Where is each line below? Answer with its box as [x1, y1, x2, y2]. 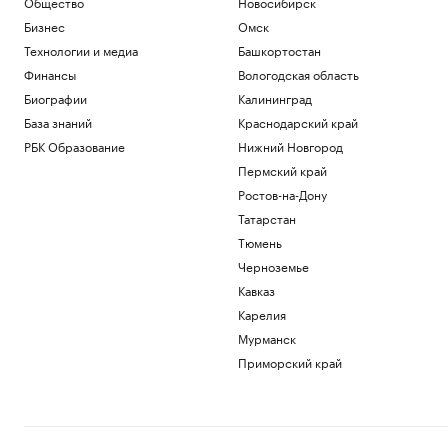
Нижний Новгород [237, 136, 343, 155]
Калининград [237, 88, 312, 107]
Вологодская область [237, 64, 359, 83]
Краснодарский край [237, 112, 358, 131]
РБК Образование [24, 136, 125, 155]
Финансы [24, 64, 76, 83]
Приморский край [237, 352, 342, 371]
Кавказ [237, 280, 275, 299]
